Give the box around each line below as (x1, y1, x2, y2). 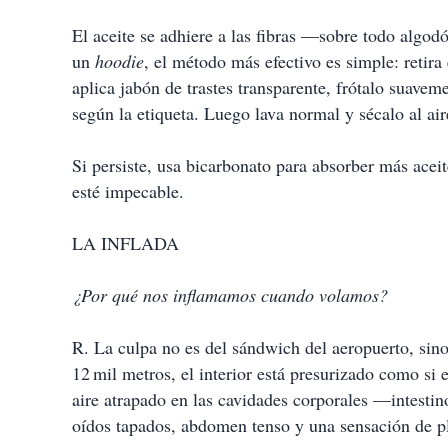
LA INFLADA (72, 231, 179, 255)
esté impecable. (72, 179, 184, 203)
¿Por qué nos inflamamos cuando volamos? (72, 283, 388, 307)
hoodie (95, 49, 144, 73)
